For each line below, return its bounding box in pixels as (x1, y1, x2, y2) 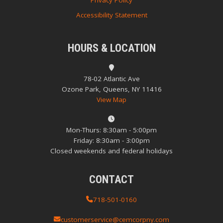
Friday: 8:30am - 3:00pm (73, 136, 150, 145)
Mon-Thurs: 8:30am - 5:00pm (66, 125, 157, 135)
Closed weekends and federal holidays (50, 146, 173, 156)
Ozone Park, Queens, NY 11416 (61, 84, 162, 94)
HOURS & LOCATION (67, 41, 156, 54)
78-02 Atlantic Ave (83, 74, 140, 83)
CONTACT (89, 172, 134, 186)
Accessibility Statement (76, 10, 147, 20)
